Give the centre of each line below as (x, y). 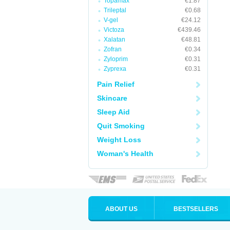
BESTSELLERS (196, 209)
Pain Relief (116, 84)
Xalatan (114, 40)
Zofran (113, 49)
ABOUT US (121, 209)
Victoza (114, 30)
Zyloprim (116, 59)
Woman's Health (125, 154)
